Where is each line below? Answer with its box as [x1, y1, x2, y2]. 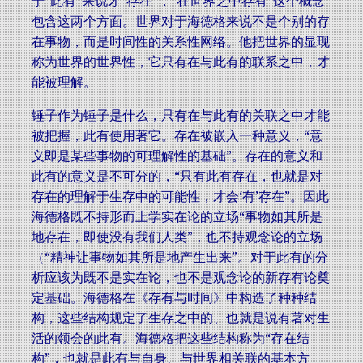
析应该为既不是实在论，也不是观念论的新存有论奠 [32, 270, 330, 285]
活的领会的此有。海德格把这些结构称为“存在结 [32, 331, 310, 346]
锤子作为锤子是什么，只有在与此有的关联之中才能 [32, 108, 330, 123]
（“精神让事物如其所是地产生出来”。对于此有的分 [32, 250, 328, 265]
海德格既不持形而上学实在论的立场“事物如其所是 [32, 209, 322, 224]
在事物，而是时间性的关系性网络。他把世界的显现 [32, 34, 330, 49]
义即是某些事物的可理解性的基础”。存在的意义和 [32, 148, 322, 164]
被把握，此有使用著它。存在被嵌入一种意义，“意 [32, 128, 322, 143]
